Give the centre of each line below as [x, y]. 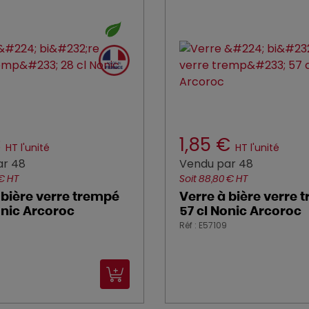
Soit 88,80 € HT [213, 179]
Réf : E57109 [203, 225]
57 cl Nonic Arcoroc [240, 212]
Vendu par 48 [216, 164]
